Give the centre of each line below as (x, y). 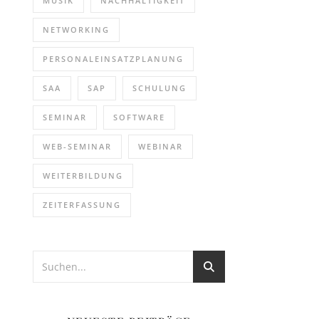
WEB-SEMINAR (77, 146)
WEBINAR (161, 146)
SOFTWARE (139, 117)
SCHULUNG (159, 88)
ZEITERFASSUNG (82, 205)
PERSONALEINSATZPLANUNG (113, 59)
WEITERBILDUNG (83, 176)
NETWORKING (76, 30)
